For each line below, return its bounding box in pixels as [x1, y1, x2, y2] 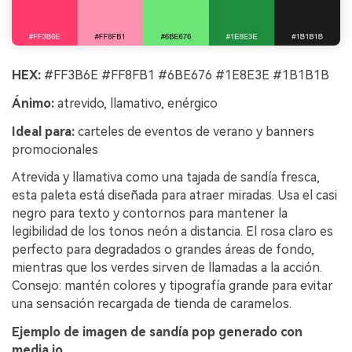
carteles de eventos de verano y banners [75, 123, 314, 139]
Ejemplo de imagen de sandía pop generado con [12, 324, 302, 340]
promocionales [12, 141, 98, 157]
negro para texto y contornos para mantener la [12, 206, 288, 222]
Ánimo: [12, 95, 54, 111]
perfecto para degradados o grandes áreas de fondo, [12, 242, 314, 258]
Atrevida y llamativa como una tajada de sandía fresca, [12, 170, 320, 185]
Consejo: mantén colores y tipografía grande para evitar [12, 278, 333, 294]
